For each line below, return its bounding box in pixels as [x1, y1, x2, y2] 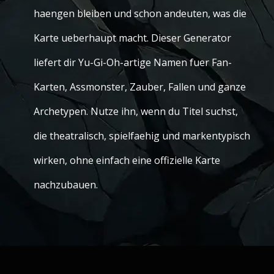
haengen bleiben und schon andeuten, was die [34, 7, 246, 20]
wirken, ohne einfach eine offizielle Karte [34, 154, 220, 167]
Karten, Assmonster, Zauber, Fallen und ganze [34, 80, 246, 94]
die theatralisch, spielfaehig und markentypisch [34, 129, 250, 143]
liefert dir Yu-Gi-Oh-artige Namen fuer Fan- [34, 56, 232, 69]
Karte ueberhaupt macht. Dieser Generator [34, 31, 231, 45]
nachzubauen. [34, 178, 98, 191]
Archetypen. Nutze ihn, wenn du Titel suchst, [34, 105, 238, 118]
